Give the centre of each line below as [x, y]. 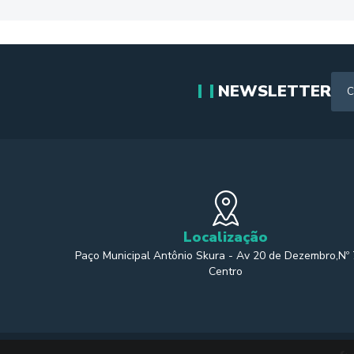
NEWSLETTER [274, 91]
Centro [225, 271]
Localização [225, 237]
